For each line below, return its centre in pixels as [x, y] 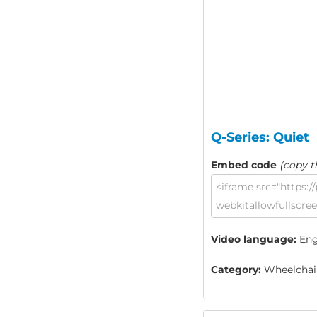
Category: [236, 270]
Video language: [254, 240]
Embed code [244, 165]
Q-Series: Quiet [260, 138]
